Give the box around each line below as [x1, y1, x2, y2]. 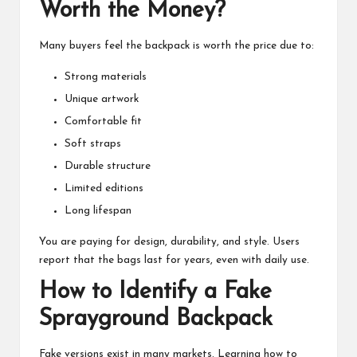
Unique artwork [65, 93, 139, 104]
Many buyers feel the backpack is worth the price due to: [39, 40, 314, 51]
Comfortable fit [65, 116, 142, 127]
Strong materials [65, 71, 147, 82]
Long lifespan [65, 206, 131, 217]
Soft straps [65, 139, 121, 150]
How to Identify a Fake [39, 280, 272, 304]
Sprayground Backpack [39, 308, 273, 331]
